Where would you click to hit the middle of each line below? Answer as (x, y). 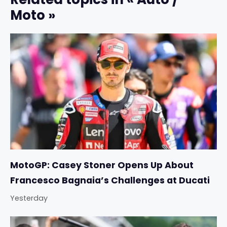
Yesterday (29, 198)
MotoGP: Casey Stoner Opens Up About (102, 165)
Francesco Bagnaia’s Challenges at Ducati (110, 181)
